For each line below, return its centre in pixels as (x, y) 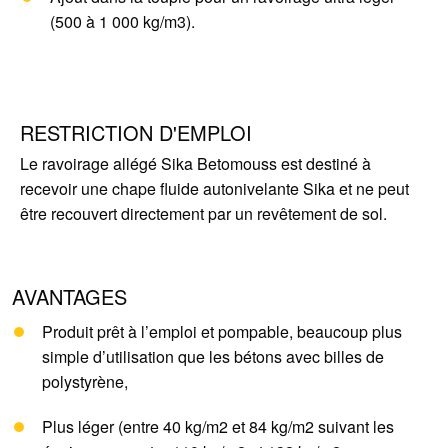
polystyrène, (85, 381)
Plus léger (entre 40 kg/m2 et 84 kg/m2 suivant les (218, 426)
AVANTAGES (69, 296)
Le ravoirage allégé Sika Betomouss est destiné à (195, 163)
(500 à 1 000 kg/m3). (122, 21)
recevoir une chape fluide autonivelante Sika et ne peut (214, 188)
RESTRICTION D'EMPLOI (136, 132)
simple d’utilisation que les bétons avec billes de (213, 356)
